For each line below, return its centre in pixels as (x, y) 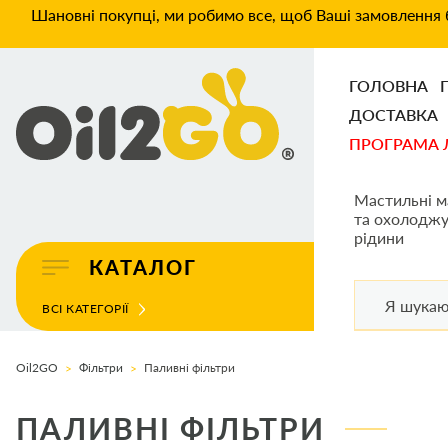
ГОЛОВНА (388, 85)
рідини (379, 237)
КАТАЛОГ (143, 267)
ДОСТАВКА (393, 114)
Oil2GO (37, 367)
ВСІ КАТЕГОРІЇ (85, 308)
